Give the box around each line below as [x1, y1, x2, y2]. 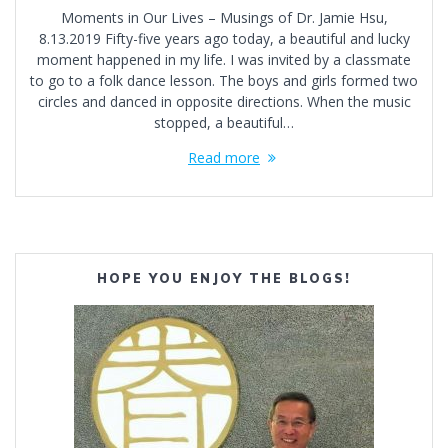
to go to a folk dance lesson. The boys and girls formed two [30, 71, 418, 91]
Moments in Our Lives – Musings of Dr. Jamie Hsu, [60, 8, 388, 28]
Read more [188, 148, 260, 168]
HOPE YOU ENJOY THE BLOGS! [97, 271, 351, 287]
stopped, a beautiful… [154, 113, 294, 133]
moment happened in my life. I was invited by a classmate [37, 50, 411, 70]
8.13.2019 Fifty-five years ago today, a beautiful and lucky [38, 29, 410, 49]
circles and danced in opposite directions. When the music [37, 92, 411, 112]
